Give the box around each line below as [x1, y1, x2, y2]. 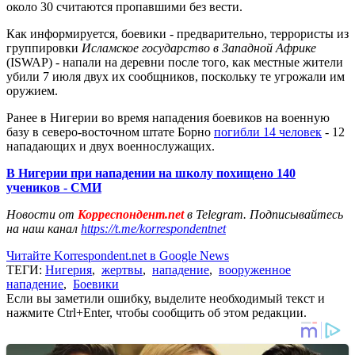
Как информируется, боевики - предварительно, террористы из [6, 26, 349, 40]
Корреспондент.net [74, 207, 187, 221]
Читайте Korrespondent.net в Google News [6, 248, 229, 262]
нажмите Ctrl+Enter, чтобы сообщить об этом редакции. [6, 305, 307, 319]
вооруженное [219, 262, 291, 277]
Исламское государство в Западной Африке [82, 40, 316, 55]
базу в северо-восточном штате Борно [6, 124, 214, 139]
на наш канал [6, 221, 81, 235]
